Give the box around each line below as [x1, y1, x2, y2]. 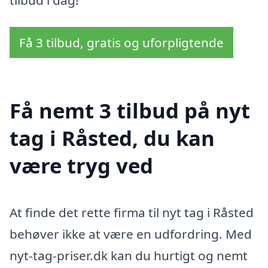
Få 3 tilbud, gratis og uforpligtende [19, 34, 224, 51]
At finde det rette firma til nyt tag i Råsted [10, 204, 254, 221]
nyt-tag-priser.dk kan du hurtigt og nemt [10, 247, 248, 264]
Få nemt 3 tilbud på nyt [10, 96, 250, 125]
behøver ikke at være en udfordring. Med [10, 226, 252, 243]
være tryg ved [10, 151, 153, 180]
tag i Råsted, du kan [10, 124, 215, 153]
